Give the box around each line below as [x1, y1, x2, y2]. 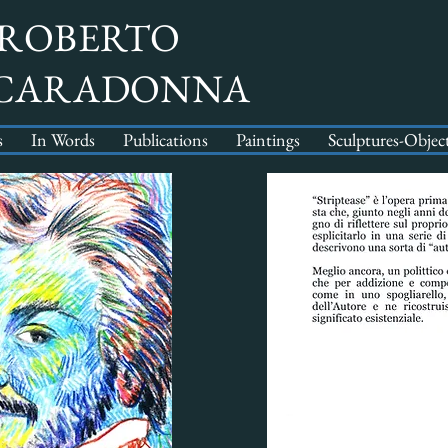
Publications [123, 128, 208, 151]
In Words [31, 128, 95, 151]
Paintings [236, 128, 300, 151]
